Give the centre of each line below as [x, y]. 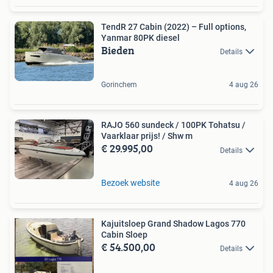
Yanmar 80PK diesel [140, 38]
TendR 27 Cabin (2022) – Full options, [174, 27]
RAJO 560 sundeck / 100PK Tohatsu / [173, 125]
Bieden [118, 51]
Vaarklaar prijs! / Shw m [147, 136]
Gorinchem [119, 85]
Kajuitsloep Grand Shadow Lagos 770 [173, 223]
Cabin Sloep [124, 234]
